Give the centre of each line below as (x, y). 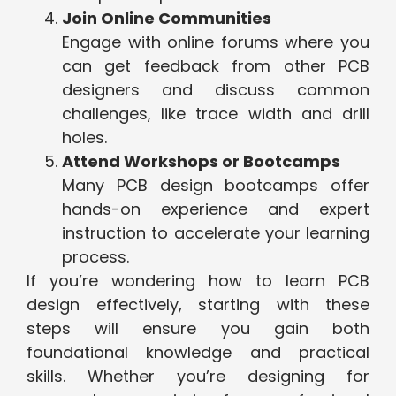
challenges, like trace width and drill (216, 114)
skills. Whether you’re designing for (198, 377)
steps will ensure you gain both (198, 329)
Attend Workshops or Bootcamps (201, 162)
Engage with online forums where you (216, 42)
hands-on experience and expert (216, 209)
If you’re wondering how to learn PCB (198, 281)
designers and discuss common (216, 90)
